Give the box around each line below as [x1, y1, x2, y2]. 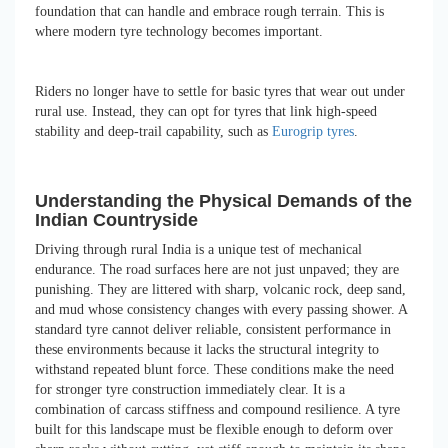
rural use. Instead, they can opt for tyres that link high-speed [35, 103, 377, 119]
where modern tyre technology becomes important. [35, 23, 323, 39]
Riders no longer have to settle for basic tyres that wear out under [35, 83, 405, 99]
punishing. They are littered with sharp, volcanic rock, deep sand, [35, 281, 406, 297]
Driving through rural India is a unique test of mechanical [35, 241, 362, 257]
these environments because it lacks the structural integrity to [35, 341, 379, 357]
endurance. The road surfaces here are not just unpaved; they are [35, 261, 399, 277]
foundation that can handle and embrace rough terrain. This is [35, 3, 384, 19]
